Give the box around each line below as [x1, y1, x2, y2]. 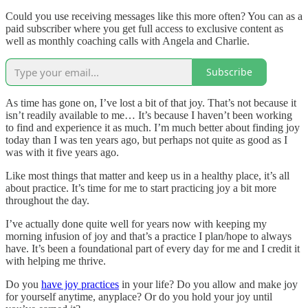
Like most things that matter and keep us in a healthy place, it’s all [5, 169, 289, 181]
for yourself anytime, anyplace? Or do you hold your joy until [5, 290, 272, 302]
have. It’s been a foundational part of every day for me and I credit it [5, 242, 300, 254]
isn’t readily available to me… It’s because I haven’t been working [5, 109, 292, 121]
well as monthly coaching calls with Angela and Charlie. [5, 34, 250, 47]
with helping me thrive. [5, 254, 106, 267]
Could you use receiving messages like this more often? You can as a [5, 10, 302, 22]
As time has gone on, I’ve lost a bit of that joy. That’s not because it [5, 96, 296, 109]
